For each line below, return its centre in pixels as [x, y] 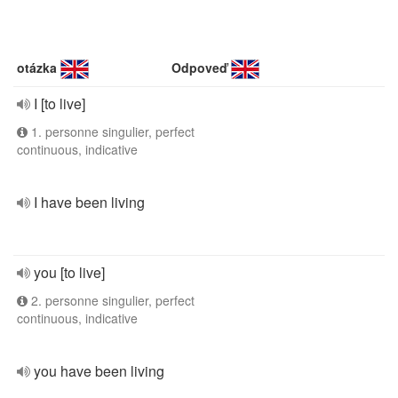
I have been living [89, 202]
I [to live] [60, 103]
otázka [37, 68]
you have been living [99, 371]
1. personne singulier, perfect [111, 131]
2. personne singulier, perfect [111, 300]
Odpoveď [200, 68]
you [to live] [69, 272]
